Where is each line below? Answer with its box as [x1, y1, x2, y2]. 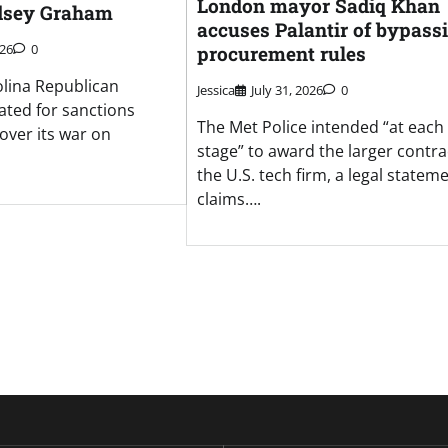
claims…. [196, 188, 261, 211]
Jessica [196, 81, 235, 100]
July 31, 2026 [250, 81, 323, 100]
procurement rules [196, 40, 366, 66]
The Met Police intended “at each [196, 116, 444, 139]
